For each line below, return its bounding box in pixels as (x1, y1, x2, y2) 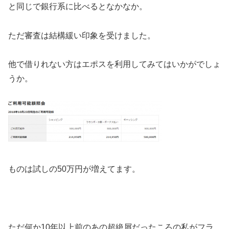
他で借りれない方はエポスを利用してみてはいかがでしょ (8, 60, 221, 69)
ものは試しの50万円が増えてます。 (8, 165, 140, 174)
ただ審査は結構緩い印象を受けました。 (8, 31, 155, 40)
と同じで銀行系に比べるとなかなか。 (8, 2, 147, 11)
